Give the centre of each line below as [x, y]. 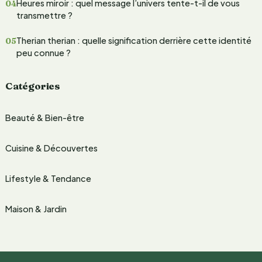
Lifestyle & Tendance [48, 178]
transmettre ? [44, 15]
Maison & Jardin [36, 209]
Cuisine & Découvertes [51, 148]
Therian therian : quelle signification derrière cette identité [134, 41]
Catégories [33, 85]
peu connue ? [43, 53]
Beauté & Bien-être [44, 117]
